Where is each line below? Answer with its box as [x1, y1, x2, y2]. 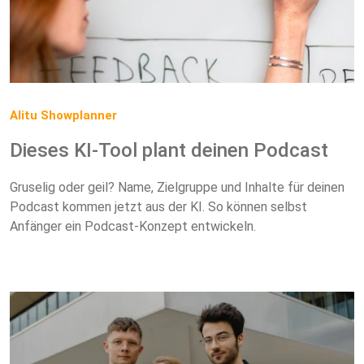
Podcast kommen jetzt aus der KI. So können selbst [10, 198, 307, 214]
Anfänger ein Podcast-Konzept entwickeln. [10, 218, 256, 234]
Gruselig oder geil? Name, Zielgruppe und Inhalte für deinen [10, 179, 344, 195]
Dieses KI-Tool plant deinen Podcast [10, 138, 328, 162]
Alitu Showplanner [10, 107, 117, 123]
